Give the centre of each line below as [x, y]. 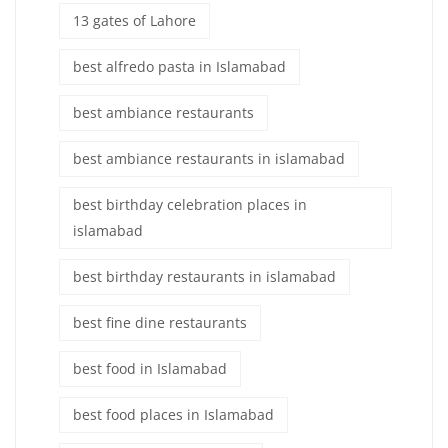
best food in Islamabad [150, 368]
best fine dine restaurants [160, 322]
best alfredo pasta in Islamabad [179, 66]
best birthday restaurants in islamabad [204, 276]
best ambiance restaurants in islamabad [209, 158]
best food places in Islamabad [173, 414]
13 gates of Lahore [134, 20]
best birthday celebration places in [190, 204]
